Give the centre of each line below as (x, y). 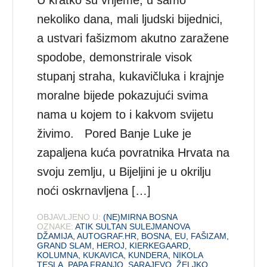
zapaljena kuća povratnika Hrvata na (133, 153)
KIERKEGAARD (159, 246)
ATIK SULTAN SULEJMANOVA (133, 227)
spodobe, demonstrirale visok (115, 58)
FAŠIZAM (209, 236)
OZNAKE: (55, 227)
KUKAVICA (103, 255)
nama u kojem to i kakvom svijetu (125, 115)
